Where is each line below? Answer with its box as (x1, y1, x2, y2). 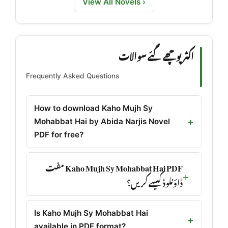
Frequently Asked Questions (26, 71, 119, 80)
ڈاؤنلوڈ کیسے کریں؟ (127, 171, 183, 192)
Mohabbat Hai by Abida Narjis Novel (34, 117, 170, 127)
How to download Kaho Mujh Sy (34, 103, 153, 113)
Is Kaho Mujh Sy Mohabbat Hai (34, 208, 148, 218)
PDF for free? (34, 130, 83, 140)
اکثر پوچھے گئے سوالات (119, 44, 194, 66)
